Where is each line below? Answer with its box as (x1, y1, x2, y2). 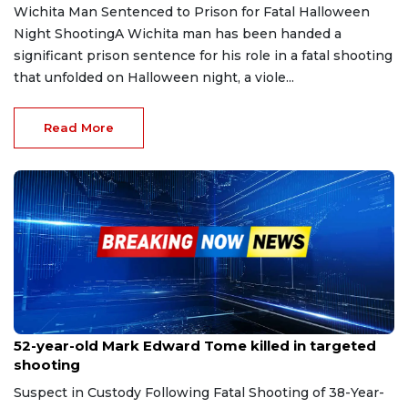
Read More (44, 119, 114, 135)
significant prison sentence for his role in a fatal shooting (14, 46, 393, 64)
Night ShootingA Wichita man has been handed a (14, 25, 342, 42)
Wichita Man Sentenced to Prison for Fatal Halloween (14, 3, 370, 20)
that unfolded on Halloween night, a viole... (14, 68, 294, 86)
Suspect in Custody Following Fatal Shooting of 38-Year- (14, 383, 384, 401)
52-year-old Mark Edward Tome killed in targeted (14, 336, 376, 354)
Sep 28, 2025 (14, 321, 80, 333)
